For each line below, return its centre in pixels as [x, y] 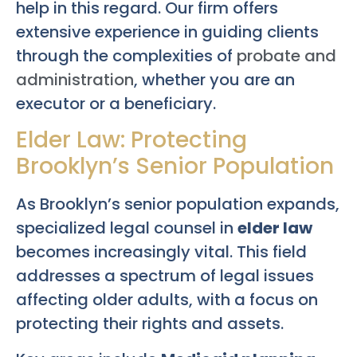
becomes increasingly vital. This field [161, 252]
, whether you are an [214, 79]
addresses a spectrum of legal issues [165, 276]
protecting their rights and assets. [150, 324]
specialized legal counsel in [127, 228]
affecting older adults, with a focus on [167, 300]
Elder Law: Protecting [131, 140]
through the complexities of [126, 55]
